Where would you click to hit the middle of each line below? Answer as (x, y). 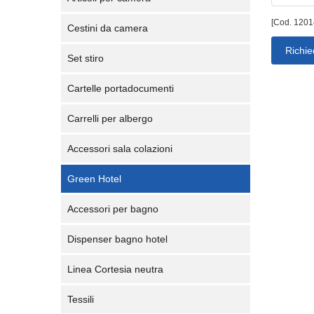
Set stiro (86, 58)
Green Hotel (94, 179)
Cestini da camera (108, 28)
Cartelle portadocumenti (121, 88)
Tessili (81, 299)
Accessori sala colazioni (120, 149)
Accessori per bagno (113, 209)
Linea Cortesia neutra (115, 269)
